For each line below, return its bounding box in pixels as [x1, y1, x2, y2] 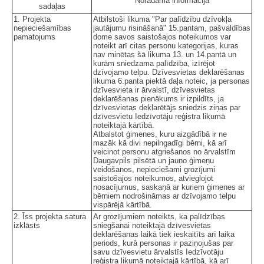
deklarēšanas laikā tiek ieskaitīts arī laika [93, 229, 235, 239]
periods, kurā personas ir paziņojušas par [93, 238, 233, 247]
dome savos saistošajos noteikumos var [93, 32, 231, 41]
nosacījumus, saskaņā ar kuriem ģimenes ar [93, 182, 245, 192]
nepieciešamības [14, 23, 71, 32]
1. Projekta [14, 14, 51, 24]
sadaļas [38, 1, 65, 11]
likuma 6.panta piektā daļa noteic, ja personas [93, 76, 250, 85]
